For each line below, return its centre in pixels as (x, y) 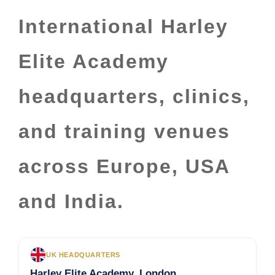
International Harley (123, 27)
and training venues (124, 132)
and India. (71, 202)
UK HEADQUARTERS (83, 254)
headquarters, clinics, (134, 97)
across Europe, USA (124, 167)
